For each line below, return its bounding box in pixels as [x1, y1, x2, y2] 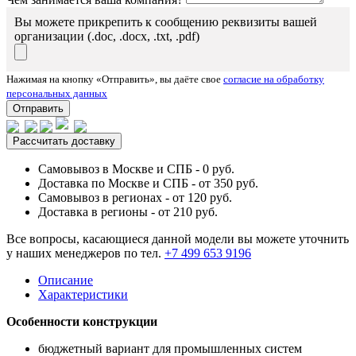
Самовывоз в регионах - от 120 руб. [38, 190, 232, 204]
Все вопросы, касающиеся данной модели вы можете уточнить [6, 231, 349, 246]
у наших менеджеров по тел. [6, 246, 164, 260]
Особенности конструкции [6, 314, 157, 328]
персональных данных [6, 87, 107, 100]
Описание [38, 273, 93, 287]
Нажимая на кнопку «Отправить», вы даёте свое [6, 73, 223, 86]
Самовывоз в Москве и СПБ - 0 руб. [38, 161, 234, 176]
